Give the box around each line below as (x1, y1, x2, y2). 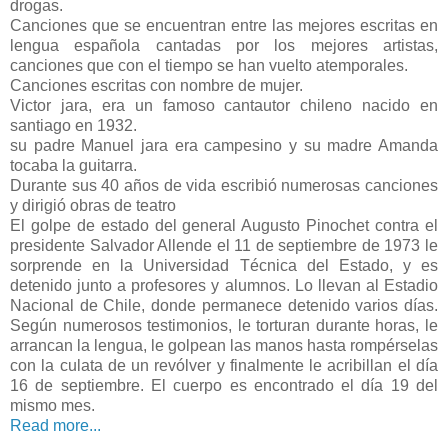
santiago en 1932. (10, 116, 137, 134)
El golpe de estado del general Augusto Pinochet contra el (10, 216, 438, 234)
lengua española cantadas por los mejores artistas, (10, 36, 438, 54)
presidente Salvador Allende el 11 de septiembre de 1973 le (10, 236, 438, 254)
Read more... (10, 416, 101, 434)
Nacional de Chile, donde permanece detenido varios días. (10, 296, 438, 314)
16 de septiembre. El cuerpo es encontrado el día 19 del (10, 376, 438, 394)
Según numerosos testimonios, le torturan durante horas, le (10, 316, 438, 334)
